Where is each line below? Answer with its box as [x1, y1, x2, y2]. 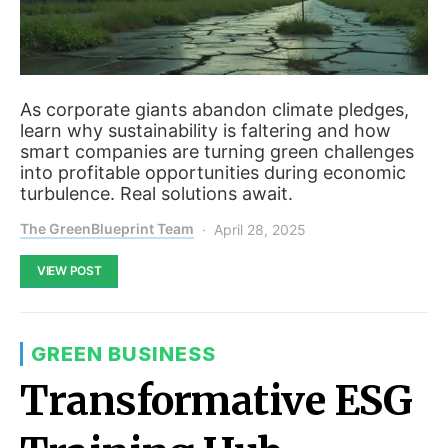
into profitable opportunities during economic [20, 162, 406, 184]
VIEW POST [37, 263, 102, 279]
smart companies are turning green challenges [20, 141, 414, 163]
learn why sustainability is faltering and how [20, 120, 391, 142]
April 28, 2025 [214, 221, 306, 239]
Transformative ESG [20, 376, 412, 427]
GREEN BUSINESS [31, 342, 216, 367]
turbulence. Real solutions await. [20, 183, 293, 205]
